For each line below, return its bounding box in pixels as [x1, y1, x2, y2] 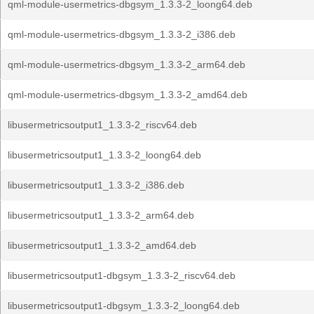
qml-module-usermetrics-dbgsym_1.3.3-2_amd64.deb [8, 89, 247, 100]
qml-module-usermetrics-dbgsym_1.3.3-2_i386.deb [8, 29, 235, 40]
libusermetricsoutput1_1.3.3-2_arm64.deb [8, 210, 194, 221]
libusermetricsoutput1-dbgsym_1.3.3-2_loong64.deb [8, 300, 240, 311]
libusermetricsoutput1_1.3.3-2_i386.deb [8, 179, 184, 191]
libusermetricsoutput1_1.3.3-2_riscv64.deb [8, 119, 197, 130]
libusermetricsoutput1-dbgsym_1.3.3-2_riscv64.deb [8, 270, 235, 281]
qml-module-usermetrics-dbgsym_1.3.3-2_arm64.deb [8, 59, 245, 70]
